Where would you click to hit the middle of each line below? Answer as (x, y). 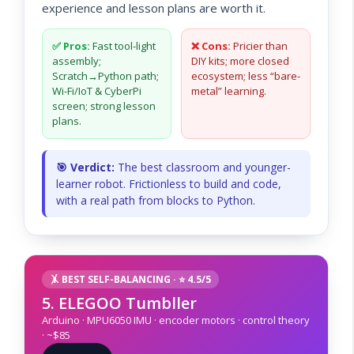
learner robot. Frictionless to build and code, (169, 183)
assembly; (77, 60)
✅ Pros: (71, 45)
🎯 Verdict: (85, 167)
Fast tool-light (123, 45)
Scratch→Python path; (105, 75)
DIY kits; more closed (240, 60)
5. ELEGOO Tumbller (119, 303)
